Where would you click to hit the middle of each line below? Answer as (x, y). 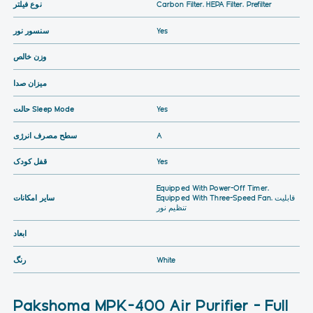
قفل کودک (30, 161)
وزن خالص (30, 57)
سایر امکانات (34, 197)
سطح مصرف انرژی (45, 135)
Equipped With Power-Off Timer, (213, 187)
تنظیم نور (172, 207)
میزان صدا (30, 82)
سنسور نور (31, 30)
